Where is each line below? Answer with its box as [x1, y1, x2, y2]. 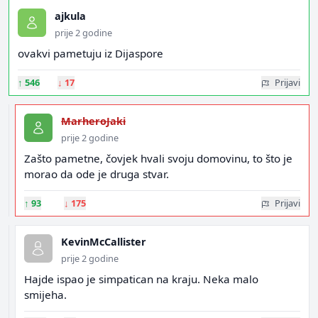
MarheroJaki [61, 114, 126, 128]
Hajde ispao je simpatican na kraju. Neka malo [24, 272, 258, 286]
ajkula [55, 9, 86, 23]
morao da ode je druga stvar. [24, 167, 169, 181]
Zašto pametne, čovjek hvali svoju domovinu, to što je [24, 151, 292, 165]
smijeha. [24, 287, 67, 302]
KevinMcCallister [61, 235, 146, 248]
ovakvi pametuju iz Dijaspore [18, 46, 163, 60]
